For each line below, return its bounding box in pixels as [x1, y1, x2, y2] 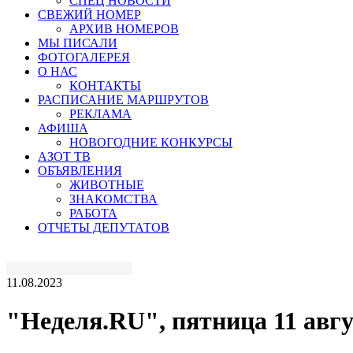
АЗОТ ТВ [38, 149, 91, 163]
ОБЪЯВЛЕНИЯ [38, 163, 122, 177]
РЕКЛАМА [69, 106, 132, 121]
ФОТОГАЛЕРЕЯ [38, 50, 130, 64]
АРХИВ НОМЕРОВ [69, 21, 179, 35]
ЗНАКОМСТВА [69, 191, 158, 206]
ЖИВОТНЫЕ [69, 177, 144, 191]
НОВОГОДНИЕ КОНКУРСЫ [69, 135, 232, 149]
